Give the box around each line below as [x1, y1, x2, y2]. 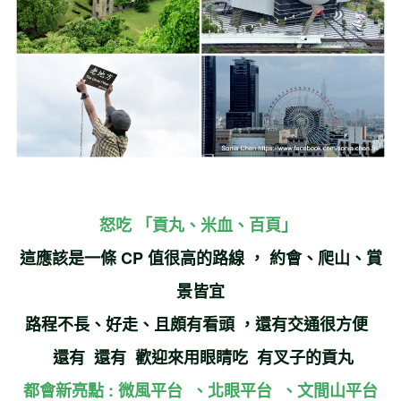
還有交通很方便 [254, 311, 377, 336]
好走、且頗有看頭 [105, 311, 235, 336]
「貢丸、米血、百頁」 [136, 212, 297, 236]
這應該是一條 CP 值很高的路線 [19, 245, 249, 269]
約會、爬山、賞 [269, 245, 382, 269]
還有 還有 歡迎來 [52, 345, 183, 369]
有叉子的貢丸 [252, 345, 354, 369]
